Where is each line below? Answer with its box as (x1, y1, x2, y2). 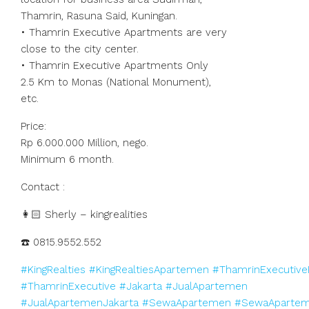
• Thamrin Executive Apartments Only (21, 59, 208, 72)
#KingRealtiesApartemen (89, 263, 209, 276)
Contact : (21, 181, 65, 193)
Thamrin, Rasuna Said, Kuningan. (21, 10, 177, 22)
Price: (21, 120, 46, 132)
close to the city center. (21, 43, 139, 55)
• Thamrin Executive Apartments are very (21, 26, 227, 39)
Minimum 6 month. (21, 153, 114, 166)
